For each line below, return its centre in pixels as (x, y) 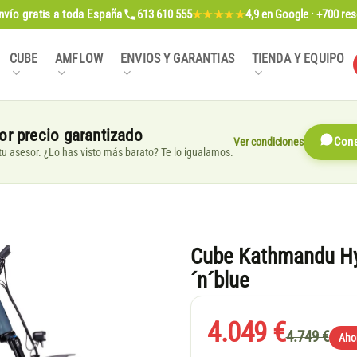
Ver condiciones (268, 141)
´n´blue (220, 281)
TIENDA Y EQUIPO (298, 59)
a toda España (86, 14)
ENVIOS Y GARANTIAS (177, 59)
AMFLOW (79, 59)
